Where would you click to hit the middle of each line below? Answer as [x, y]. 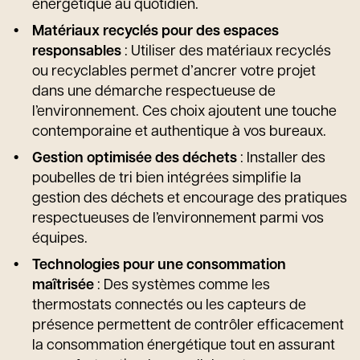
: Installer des [281, 159]
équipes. [60, 239]
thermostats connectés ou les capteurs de [169, 306]
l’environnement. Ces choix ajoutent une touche [184, 112]
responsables [77, 52]
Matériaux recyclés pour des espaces [155, 32]
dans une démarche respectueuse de [154, 92]
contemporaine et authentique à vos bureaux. [179, 132]
